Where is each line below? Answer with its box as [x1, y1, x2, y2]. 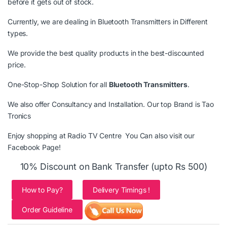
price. [8, 60, 26, 69]
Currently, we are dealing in [8, 17, 98, 26]
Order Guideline [22, 205, 72, 214]
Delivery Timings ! [92, 185, 150, 195]
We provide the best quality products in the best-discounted [8, 49, 204, 58]
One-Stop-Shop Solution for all [8, 80, 109, 89]
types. [8, 29, 28, 38]
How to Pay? [22, 185, 63, 195]
